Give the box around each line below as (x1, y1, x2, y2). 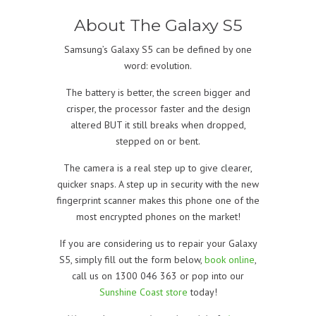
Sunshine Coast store (99, 286, 188, 299)
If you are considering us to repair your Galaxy (59, 237, 257, 250)
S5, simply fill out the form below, (59, 253, 205, 267)
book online (205, 253, 255, 267)
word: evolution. (124, 59, 192, 73)
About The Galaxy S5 (73, 15, 243, 36)
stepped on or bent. (116, 135, 200, 148)
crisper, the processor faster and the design (66, 102, 250, 116)
